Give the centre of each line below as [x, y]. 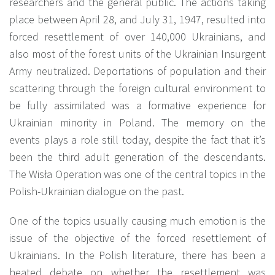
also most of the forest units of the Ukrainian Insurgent [137, 54]
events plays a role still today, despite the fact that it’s [137, 140]
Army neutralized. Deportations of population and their [137, 71]
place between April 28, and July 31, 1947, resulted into [137, 20]
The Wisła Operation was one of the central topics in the [137, 174]
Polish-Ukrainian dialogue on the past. [97, 192]
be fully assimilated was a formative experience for [137, 106]
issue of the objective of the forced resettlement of [137, 238]
